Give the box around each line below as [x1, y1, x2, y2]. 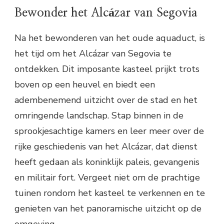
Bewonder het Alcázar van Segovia [14, 6, 197, 19]
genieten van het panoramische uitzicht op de [14, 202, 201, 214]
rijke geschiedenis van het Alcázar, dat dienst [14, 140, 197, 152]
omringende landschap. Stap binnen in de [14, 109, 183, 121]
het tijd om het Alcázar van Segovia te [14, 47, 171, 59]
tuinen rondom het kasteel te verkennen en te [14, 186, 205, 199]
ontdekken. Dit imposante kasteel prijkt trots [14, 62, 199, 75]
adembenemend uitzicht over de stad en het [14, 93, 197, 106]
